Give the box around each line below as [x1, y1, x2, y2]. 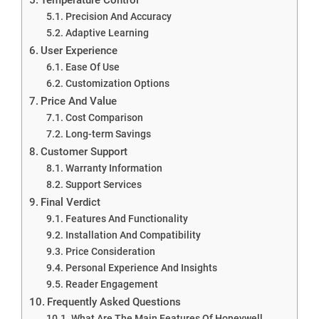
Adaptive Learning [65, 26, 149, 38]
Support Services [65, 178, 142, 190]
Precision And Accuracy [65, 10, 172, 22]
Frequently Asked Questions [47, 295, 182, 308]
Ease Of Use [65, 61, 120, 73]
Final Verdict [41, 195, 101, 209]
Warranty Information [65, 162, 162, 174]
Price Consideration [65, 245, 155, 257]
